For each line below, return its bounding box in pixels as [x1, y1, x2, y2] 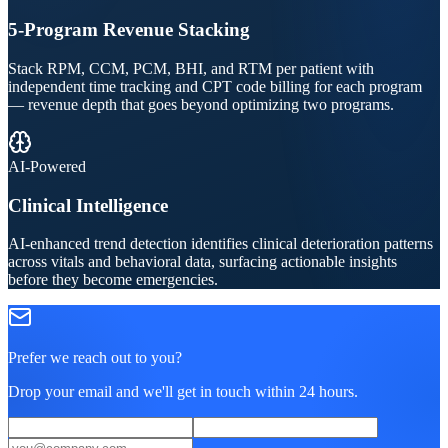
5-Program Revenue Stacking [8, 19, 250, 41]
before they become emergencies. [8, 271, 218, 289]
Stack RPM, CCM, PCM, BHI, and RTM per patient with [8, 60, 374, 77]
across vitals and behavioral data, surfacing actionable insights [8, 253, 397, 271]
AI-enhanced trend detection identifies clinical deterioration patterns [8, 235, 433, 253]
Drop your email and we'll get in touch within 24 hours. [8, 383, 358, 401]
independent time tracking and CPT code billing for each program [8, 78, 422, 95]
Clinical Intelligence [8, 194, 168, 216]
